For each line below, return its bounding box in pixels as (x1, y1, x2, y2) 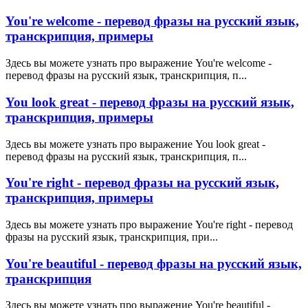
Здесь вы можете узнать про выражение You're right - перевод (5, 219, 293, 231)
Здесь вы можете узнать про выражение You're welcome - (5, 57, 272, 69)
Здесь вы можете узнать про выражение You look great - (5, 137, 265, 150)
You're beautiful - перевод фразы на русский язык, (5, 256, 302, 271)
